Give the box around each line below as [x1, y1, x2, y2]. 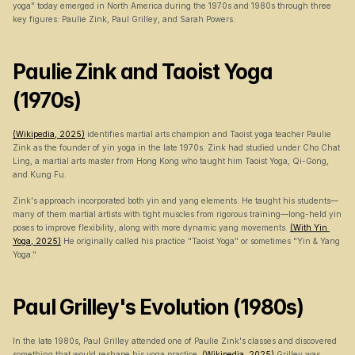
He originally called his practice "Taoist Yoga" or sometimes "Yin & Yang [61, 236, 340, 246]
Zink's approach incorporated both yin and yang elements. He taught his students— [13, 196, 338, 205]
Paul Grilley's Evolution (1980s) [13, 295, 303, 319]
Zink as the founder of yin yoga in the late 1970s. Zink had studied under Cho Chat [13, 143, 340, 152]
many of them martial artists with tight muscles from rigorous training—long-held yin [13, 209, 342, 219]
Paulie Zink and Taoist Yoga [13, 59, 273, 84]
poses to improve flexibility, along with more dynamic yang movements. [13, 223, 290, 232]
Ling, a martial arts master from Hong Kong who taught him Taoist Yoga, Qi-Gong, [13, 156, 329, 166]
